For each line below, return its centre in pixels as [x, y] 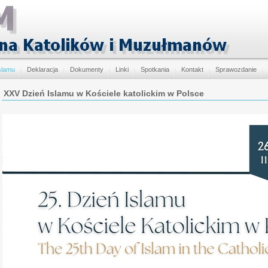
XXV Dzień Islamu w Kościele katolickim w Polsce [104, 93]
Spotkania [155, 69]
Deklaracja [42, 69]
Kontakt [192, 69]
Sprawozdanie [236, 69]
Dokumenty [87, 69]
